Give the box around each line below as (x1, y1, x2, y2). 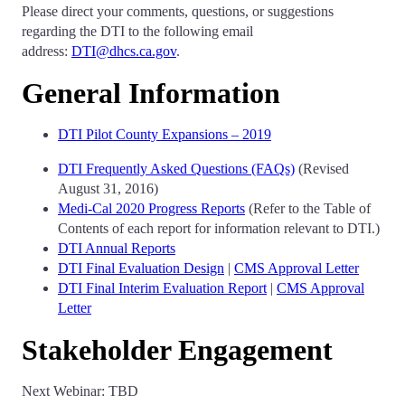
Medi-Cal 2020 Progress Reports (58, 201, 245, 216)
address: (22, 43, 71, 59)
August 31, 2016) (58, 181, 158, 196)
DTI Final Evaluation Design (58, 260, 224, 276)
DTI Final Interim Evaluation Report (58, 280, 267, 296)
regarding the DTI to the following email (22, 24, 253, 39)
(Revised (295, 161, 349, 176)
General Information (22, 77, 287, 109)
